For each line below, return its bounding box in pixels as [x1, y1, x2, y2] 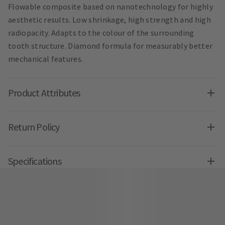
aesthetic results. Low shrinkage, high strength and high [8, 15, 211, 25]
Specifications [8, 155, 61, 168]
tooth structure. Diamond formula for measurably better [8, 41, 213, 51]
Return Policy [8, 121, 60, 134]
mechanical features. [8, 54, 83, 64]
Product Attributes [8, 86, 80, 99]
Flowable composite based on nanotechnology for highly [8, 2, 213, 12]
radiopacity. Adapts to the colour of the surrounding [8, 28, 194, 38]
